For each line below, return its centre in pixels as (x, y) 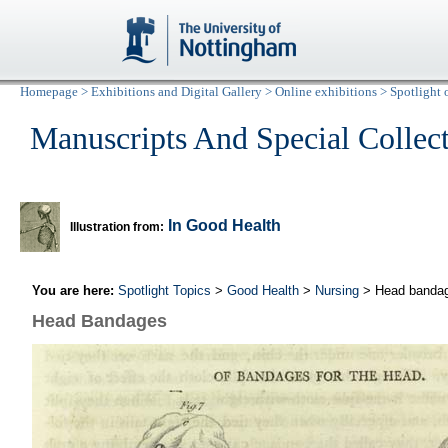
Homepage (49, 92)
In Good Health (224, 225)
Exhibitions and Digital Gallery (176, 92)
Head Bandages (99, 320)
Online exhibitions (326, 92)
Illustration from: (117, 227)
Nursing (337, 290)
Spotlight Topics (164, 290)
